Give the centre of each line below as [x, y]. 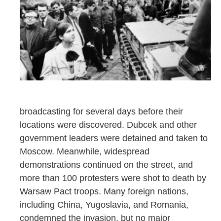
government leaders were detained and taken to [114, 138]
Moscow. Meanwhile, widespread [85, 151]
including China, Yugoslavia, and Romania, [104, 204]
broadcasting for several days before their [101, 111]
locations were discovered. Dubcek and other [108, 125]
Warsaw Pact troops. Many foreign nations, [104, 191]
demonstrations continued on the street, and [106, 165]
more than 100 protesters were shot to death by [113, 178]
